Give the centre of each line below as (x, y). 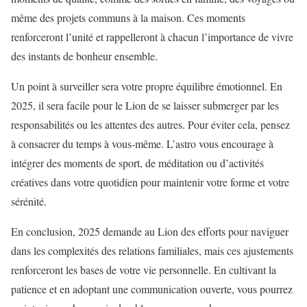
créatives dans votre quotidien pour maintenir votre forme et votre (150, 182)
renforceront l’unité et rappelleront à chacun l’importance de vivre (152, 36)
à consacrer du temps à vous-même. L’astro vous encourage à (142, 143)
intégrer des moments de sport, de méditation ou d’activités (137, 162)
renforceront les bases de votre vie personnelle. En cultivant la (144, 269)
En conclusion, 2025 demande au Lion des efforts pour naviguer (150, 231)
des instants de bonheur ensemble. (84, 56)
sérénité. (29, 201)
